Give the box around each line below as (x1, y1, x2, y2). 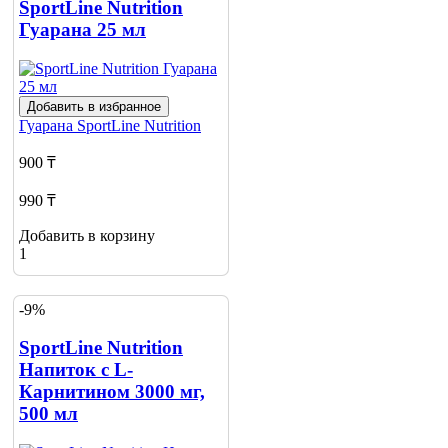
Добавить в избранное (27, 99, 161, 115)
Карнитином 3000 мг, (19, 381, 205, 403)
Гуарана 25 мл (19, 19, 146, 41)
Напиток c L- (19, 359, 133, 381)
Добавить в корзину (19, 227, 155, 245)
